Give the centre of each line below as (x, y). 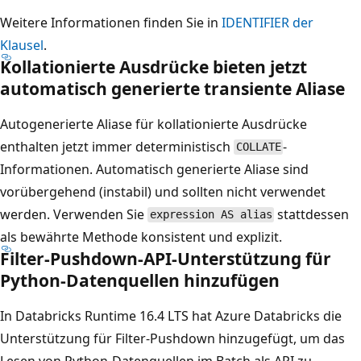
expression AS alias (211, 215)
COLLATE (258, 147)
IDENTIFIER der (268, 22)
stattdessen (312, 214)
